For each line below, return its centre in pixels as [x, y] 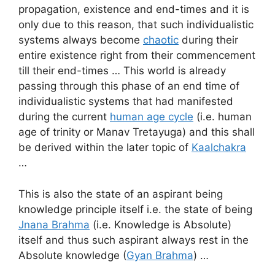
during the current [64, 117]
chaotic [161, 40]
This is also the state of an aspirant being [121, 194]
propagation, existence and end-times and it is [134, 10]
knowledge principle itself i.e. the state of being [135, 209]
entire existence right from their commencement [137, 56]
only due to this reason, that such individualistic [136, 25]
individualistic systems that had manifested [126, 102]
